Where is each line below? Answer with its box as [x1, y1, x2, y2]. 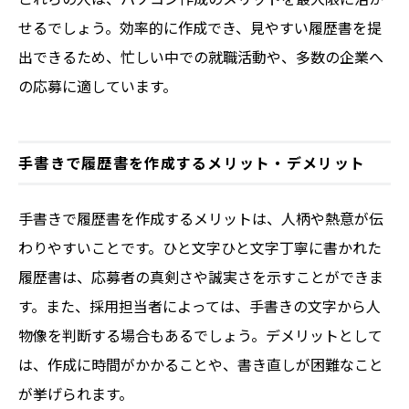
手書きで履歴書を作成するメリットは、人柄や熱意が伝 [18, 207, 383, 229]
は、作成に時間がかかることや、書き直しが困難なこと [18, 353, 383, 375]
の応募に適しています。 [18, 75, 177, 97]
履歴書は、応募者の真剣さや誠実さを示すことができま [18, 266, 383, 288]
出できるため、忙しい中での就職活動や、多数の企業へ [18, 46, 383, 68]
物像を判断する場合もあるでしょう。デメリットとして [18, 324, 383, 346]
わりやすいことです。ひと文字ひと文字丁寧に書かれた [18, 236, 382, 258]
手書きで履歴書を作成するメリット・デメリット [18, 152, 366, 173]
